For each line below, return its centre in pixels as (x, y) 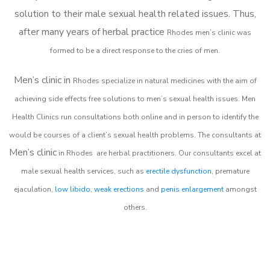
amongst (240, 189)
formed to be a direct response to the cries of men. (135, 50)
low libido (72, 189)
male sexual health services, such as (83, 171)
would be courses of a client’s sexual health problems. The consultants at (135, 135)
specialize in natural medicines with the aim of (179, 80)
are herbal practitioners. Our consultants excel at (178, 153)
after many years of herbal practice (93, 32)
